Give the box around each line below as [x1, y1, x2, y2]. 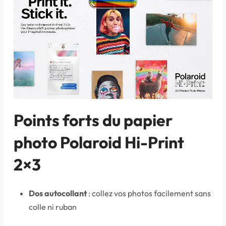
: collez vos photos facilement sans [87, 188, 211, 199]
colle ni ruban [29, 202, 77, 212]
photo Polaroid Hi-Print [14, 132, 184, 153]
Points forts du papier [14, 110, 173, 131]
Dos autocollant [29, 188, 87, 199]
